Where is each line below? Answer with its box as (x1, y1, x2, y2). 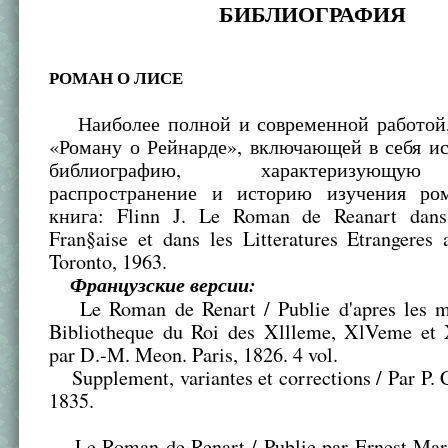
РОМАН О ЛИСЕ (49, 65, 184, 91)
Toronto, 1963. (49, 248, 168, 276)
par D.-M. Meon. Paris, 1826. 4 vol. (49, 341, 339, 369)
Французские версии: (70, 270, 257, 300)
